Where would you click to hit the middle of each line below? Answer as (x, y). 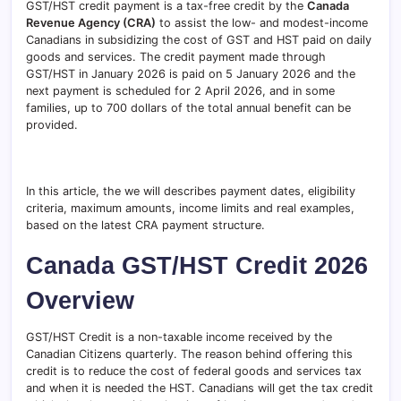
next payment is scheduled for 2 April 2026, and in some (180, 91)
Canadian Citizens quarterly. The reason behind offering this (189, 354)
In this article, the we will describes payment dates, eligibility (191, 191)
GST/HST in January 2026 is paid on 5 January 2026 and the (191, 74)
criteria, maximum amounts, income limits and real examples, (190, 208)
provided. (52, 125)
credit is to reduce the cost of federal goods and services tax (194, 371)
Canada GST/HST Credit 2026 (197, 265)
